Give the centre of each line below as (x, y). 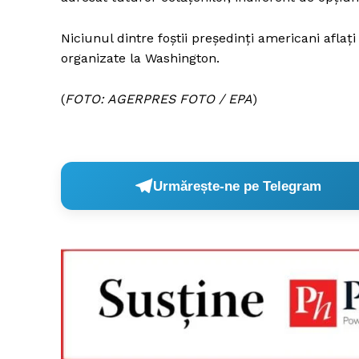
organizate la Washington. (140, 58)
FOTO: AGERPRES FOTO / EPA (159, 99)
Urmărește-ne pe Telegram (238, 186)
